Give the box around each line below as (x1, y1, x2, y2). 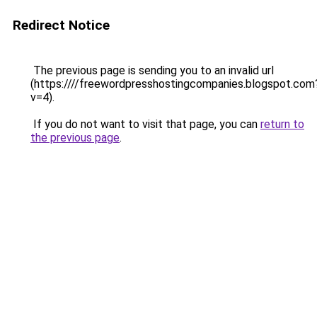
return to (260, 117, 304, 131)
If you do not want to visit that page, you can (30, 117, 260, 131)
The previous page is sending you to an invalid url (30, 64, 274, 77)
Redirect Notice (13, 17, 110, 33)
